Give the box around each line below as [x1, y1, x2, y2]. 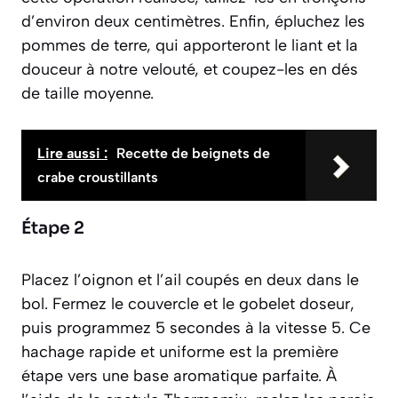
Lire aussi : [37, 144, 107, 162]
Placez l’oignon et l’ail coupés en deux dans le [21, 269, 359, 290]
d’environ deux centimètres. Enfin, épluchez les [21, 11, 365, 31]
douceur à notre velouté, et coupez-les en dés [21, 59, 358, 79]
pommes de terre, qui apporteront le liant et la [21, 35, 358, 55]
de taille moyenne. [21, 83, 154, 103]
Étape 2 [21, 217, 84, 239]
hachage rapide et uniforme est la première [21, 341, 338, 362]
